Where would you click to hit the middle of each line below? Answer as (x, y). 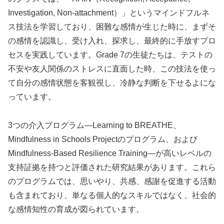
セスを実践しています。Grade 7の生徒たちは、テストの (110, 55)
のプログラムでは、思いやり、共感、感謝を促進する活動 (112, 181)
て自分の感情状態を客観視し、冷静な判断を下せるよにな (112, 83)
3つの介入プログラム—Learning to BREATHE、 (94, 125)
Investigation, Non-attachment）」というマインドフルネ (109, 13)
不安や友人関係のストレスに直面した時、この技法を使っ (112, 69)
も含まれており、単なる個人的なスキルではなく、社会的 (112, 195)
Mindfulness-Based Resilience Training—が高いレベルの (110, 153)
